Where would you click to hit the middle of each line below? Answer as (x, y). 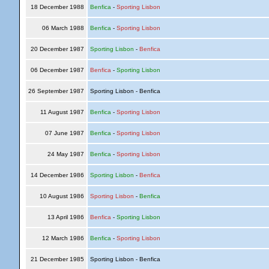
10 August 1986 (62, 196)
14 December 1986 (57, 175)
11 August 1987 (62, 112)
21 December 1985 (57, 259)
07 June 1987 (64, 133)
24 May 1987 (65, 154)
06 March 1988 (63, 28)
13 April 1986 (65, 217)
